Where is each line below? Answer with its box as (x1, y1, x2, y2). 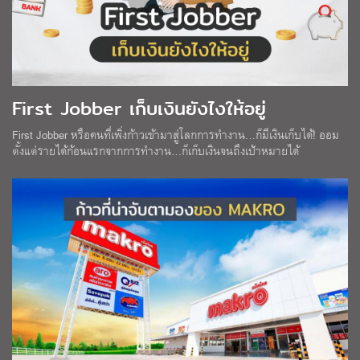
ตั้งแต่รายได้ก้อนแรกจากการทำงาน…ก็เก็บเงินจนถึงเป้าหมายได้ (12, 141, 299, 161)
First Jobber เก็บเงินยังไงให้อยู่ (12, 95, 266, 123)
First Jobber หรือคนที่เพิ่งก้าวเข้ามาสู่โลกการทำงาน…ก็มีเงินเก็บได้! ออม (12, 125, 339, 145)
